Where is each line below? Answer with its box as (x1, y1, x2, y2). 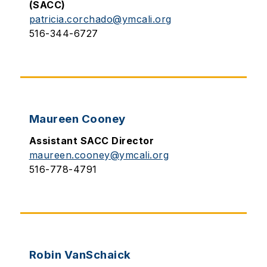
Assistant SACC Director (29, 135, 154, 147)
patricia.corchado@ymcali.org (29, 13, 172, 25)
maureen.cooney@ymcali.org (29, 149, 169, 161)
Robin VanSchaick (29, 248, 131, 262)
